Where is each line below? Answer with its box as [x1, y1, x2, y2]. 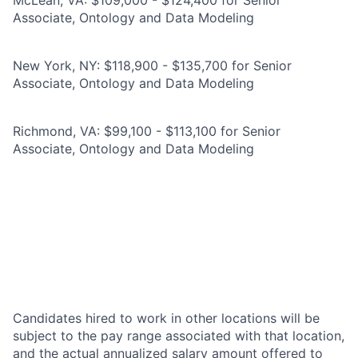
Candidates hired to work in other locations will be [13, 310, 320, 326]
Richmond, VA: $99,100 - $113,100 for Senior [13, 123, 280, 139]
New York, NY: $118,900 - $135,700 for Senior [13, 58, 292, 74]
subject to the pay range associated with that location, [13, 328, 344, 344]
